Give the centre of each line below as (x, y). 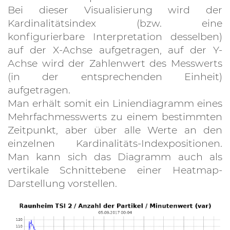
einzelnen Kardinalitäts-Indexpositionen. (115, 143)
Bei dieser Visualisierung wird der (115, 10)
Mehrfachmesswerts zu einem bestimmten (115, 117)
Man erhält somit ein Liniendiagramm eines (115, 103)
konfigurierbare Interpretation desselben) (115, 36)
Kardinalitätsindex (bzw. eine (115, 23)
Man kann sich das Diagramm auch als (115, 157)
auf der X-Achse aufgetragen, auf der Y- (115, 50)
